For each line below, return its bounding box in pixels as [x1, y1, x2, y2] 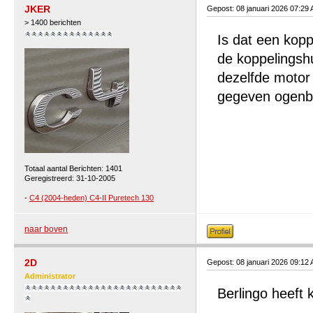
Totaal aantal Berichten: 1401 [24, 164, 122, 173]
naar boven [24, 224, 68, 234]
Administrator [24, 272, 75, 280]
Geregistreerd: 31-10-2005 [24, 174, 115, 182]
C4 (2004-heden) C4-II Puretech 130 [29, 194, 154, 202]
